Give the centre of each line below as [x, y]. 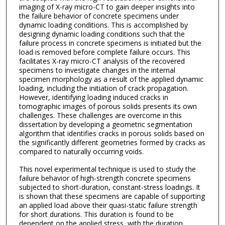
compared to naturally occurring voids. [81, 152]
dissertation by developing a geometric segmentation [105, 125]
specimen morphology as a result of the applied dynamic [111, 79]
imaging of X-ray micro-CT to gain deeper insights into [107, 7]
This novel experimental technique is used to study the [107, 169]
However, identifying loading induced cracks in [93, 97]
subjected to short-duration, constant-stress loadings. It [109, 187]
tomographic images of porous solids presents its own [108, 106]
